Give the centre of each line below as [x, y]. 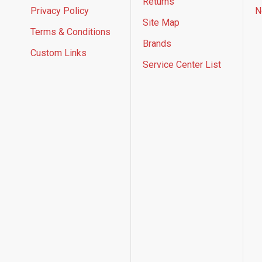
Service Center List [182, 64]
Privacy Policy [60, 11]
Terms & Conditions [70, 32]
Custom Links [58, 53]
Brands [157, 43]
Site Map [161, 22]
